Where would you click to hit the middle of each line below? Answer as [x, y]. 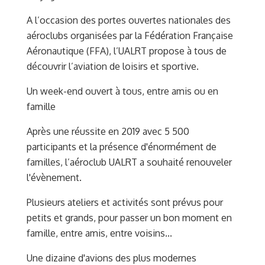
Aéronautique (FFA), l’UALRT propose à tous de [127, 51]
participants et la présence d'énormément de [122, 146]
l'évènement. [54, 177]
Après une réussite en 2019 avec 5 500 [108, 131]
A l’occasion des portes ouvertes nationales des [129, 20]
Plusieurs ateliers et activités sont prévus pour [125, 202]
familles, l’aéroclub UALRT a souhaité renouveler [129, 162]
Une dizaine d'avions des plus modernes [112, 258]
